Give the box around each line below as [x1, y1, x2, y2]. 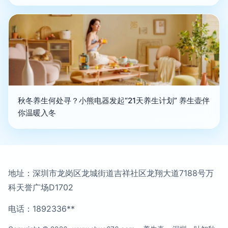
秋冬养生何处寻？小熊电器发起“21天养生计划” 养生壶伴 [18, 96, 210, 106]
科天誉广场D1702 [8, 182, 73, 193]
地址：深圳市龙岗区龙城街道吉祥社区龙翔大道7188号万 [8, 168, 214, 179]
